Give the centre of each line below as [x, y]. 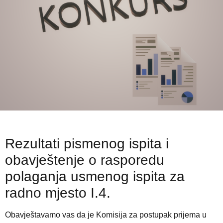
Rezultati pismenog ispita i [87, 143]
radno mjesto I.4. [58, 193]
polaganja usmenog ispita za [95, 176]
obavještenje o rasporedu [85, 160]
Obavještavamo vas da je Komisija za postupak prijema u [106, 215]
